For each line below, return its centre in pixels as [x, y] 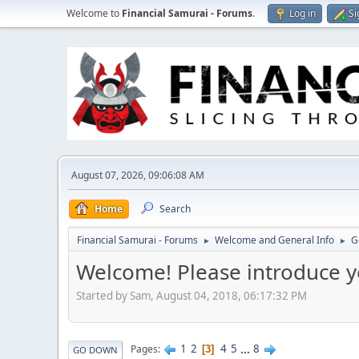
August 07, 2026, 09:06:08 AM [138, 175]
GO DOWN [95, 349]
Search [175, 209]
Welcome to [94, 13]
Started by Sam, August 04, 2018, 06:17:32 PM [192, 295]
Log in [303, 13]
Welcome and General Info [274, 240]
